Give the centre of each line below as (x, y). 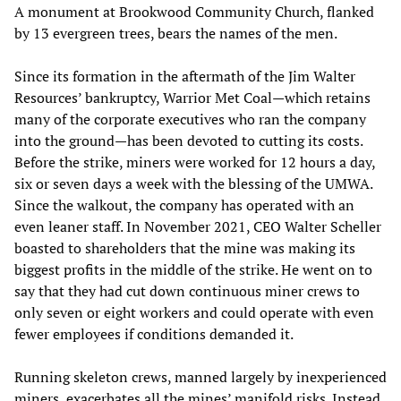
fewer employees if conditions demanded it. (154, 333)
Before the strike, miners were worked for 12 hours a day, (195, 162)
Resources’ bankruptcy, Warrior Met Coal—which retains (192, 97)
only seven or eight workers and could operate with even (194, 312)
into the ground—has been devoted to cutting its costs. (188, 140)
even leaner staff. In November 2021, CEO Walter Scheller (198, 226)
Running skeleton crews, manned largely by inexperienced (200, 376)
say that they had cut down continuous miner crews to (187, 290)
